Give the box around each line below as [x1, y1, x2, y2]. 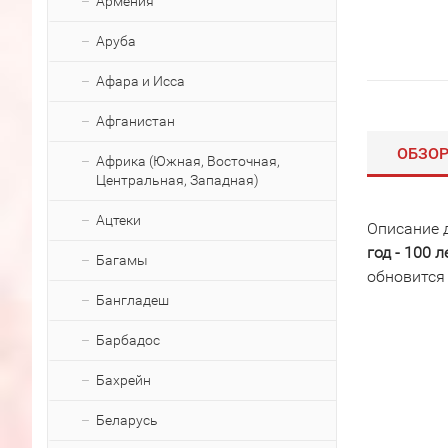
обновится [367, 267, 445, 286]
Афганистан [96, 113, 175, 129]
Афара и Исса [96, 73, 185, 89]
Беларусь [96, 412, 158, 428]
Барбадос [96, 332, 160, 348]
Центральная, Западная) [96, 172, 259, 188]
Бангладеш [96, 292, 169, 308]
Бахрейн [96, 372, 151, 388]
